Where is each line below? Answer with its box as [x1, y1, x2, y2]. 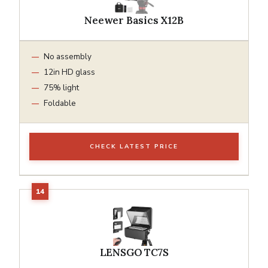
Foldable [44, 97, 76, 109]
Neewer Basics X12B [84, 13, 184, 27]
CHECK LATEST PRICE [90, 142, 178, 151]
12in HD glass [44, 66, 95, 78]
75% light [44, 81, 79, 93]
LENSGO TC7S [99, 245, 169, 259]
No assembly [44, 50, 92, 62]
